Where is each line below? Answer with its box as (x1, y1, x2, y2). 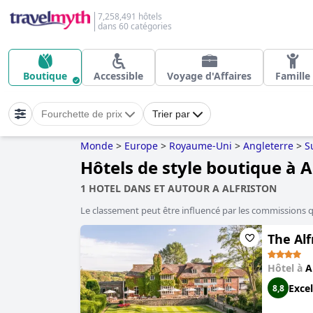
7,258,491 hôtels (98, 10, 162, 22)
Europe (124, 139, 158, 152)
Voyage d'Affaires (167, 69, 252, 82)
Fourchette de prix (41, 108, 122, 119)
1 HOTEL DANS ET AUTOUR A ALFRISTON (80, 182, 277, 195)
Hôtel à (268, 261, 305, 275)
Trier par (152, 108, 190, 119)
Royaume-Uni (169, 139, 232, 152)
